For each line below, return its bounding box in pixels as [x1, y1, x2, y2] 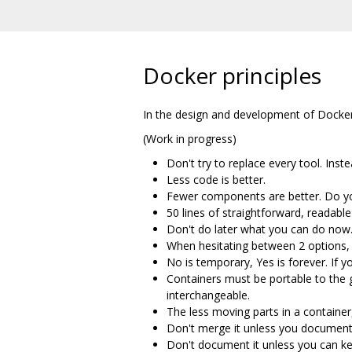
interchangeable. [167, 287, 250, 302]
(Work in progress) [143, 130, 236, 146]
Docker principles [143, 60, 321, 90]
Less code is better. [167, 171, 266, 187]
